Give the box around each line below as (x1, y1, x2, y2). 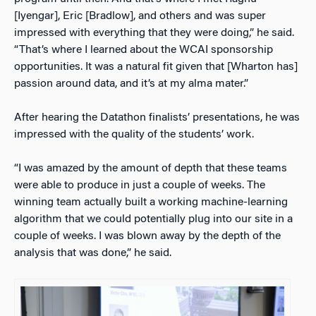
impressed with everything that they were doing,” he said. (14, 28, 294, 39)
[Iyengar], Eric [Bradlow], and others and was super (14, 11, 266, 23)
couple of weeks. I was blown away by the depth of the (14, 231, 281, 243)
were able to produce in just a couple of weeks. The (14, 180, 265, 192)
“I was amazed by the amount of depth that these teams (14, 163, 287, 175)
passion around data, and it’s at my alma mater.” (14, 78, 248, 90)
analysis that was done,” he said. (14, 248, 171, 260)
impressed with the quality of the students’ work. (14, 129, 254, 141)
